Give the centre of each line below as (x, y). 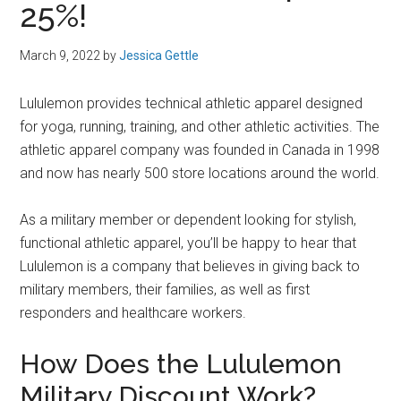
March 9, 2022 (60, 55)
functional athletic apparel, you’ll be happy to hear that (188, 243)
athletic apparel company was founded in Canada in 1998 (200, 150)
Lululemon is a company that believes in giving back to (190, 266)
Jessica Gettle (159, 55)
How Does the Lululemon (181, 364)
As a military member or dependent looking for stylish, (188, 220)
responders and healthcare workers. (133, 313)
